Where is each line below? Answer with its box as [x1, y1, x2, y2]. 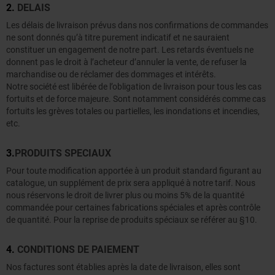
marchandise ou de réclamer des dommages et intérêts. [6, 69, 216, 80]
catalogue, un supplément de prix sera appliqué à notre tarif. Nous [6, 178, 255, 188]
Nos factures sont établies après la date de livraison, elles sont [6, 262, 241, 273]
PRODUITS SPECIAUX [15, 147, 111, 160]
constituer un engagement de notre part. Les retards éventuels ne [6, 45, 254, 55]
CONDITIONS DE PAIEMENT [17, 244, 139, 256]
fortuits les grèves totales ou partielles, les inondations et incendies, [6, 106, 260, 117]
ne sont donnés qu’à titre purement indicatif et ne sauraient [6, 33, 230, 43]
